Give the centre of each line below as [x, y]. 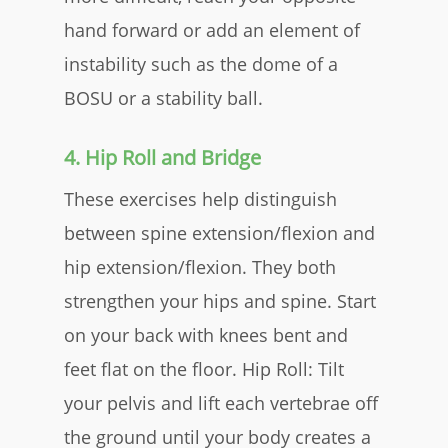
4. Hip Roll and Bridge [165, 157]
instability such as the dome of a [201, 63]
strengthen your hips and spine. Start [220, 300]
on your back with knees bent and [206, 334]
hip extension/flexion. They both [200, 266]
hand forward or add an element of [212, 29]
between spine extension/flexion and [219, 232]
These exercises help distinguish [200, 198]
